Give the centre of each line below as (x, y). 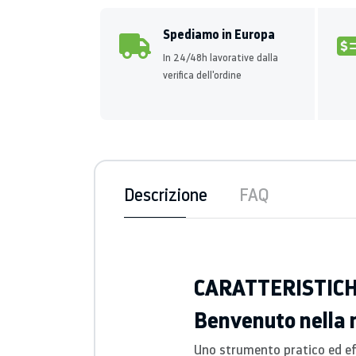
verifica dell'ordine (202, 75)
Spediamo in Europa (219, 34)
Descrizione (166, 194)
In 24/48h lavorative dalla (221, 58)
